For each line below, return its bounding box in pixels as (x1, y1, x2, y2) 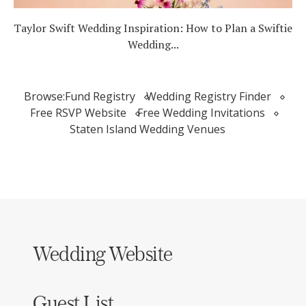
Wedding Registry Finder (146, 89, 271, 104)
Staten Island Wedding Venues (70, 122, 225, 137)
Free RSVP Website (30, 105, 126, 120)
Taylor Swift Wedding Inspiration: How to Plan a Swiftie (14, 20, 292, 36)
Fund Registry (65, 89, 135, 104)
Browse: (24, 89, 65, 104)
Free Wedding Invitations (137, 105, 265, 120)
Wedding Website (33, 241, 173, 266)
